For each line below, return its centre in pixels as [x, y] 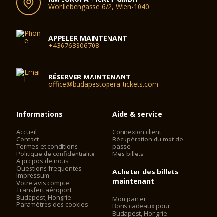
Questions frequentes [49, 168]
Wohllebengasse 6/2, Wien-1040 [99, 7]
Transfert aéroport [44, 190]
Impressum [33, 175]
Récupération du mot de [148, 139]
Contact [28, 139]
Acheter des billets [146, 172]
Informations [40, 114]
